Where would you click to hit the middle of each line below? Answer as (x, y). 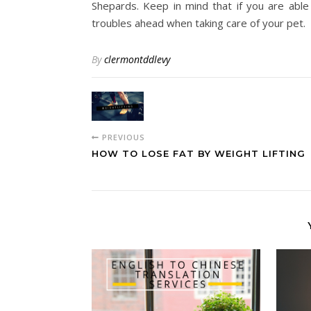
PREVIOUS (122, 137)
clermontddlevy (137, 59)
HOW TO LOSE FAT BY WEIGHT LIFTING (199, 154)
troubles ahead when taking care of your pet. (199, 23)
